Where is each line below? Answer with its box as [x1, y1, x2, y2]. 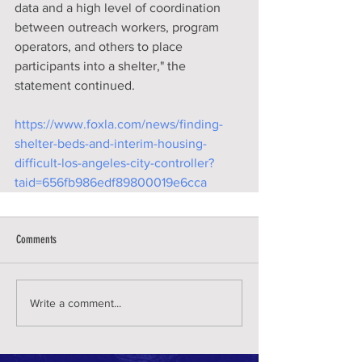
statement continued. [15, 78, 135, 92]
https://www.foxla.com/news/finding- [15, 117, 223, 131]
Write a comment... [30, 296, 121, 309]
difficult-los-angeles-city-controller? [15, 156, 214, 170]
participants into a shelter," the [15, 59, 189, 73]
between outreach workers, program [15, 20, 222, 34]
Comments [16, 233, 57, 246]
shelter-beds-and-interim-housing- [15, 137, 207, 150]
